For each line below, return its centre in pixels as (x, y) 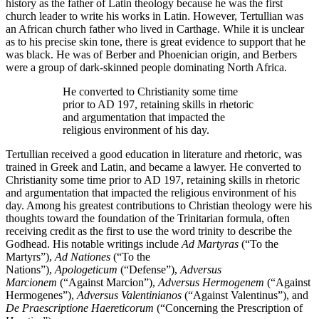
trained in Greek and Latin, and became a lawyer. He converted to (153, 167)
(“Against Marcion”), (108, 283)
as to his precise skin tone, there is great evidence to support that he (156, 42)
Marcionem (31, 283)
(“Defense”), (149, 270)
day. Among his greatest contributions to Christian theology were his (159, 206)
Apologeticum (86, 270)
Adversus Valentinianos (129, 296)
